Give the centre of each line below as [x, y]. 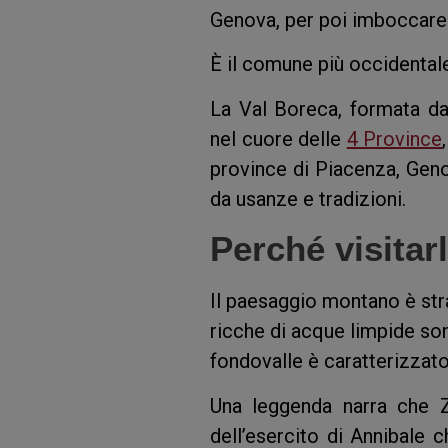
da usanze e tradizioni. [308, 198]
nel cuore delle [278, 138]
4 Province [394, 138]
